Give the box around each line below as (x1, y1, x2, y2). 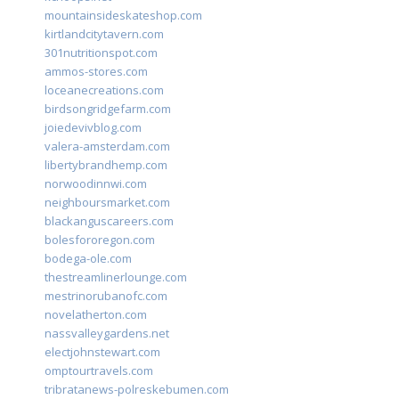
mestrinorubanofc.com (45, 288, 167, 305)
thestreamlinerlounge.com (45, 269, 187, 286)
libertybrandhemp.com (45, 157, 167, 174)
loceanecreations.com (45, 82, 164, 99)
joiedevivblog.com (45, 119, 142, 136)
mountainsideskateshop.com (45, 7, 202, 24)
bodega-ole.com (45, 250, 132, 267)
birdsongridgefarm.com (45, 101, 171, 118)
